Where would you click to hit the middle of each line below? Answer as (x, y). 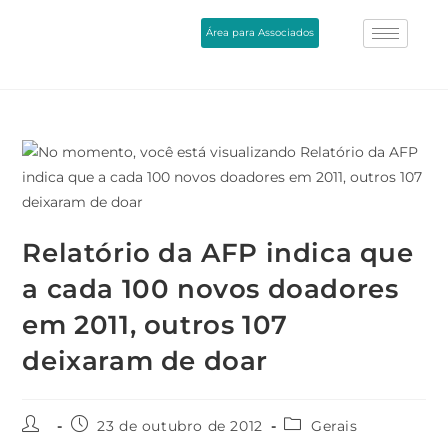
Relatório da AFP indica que (218, 252)
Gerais (334, 425)
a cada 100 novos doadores (210, 288)
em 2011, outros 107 (155, 324)
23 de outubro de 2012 (180, 425)
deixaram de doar (145, 360)
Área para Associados (260, 32)
